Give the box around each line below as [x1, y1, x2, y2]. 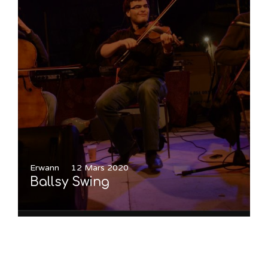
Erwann [30, 163, 59, 173]
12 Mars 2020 [71, 163, 129, 173]
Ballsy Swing [30, 175, 109, 189]
